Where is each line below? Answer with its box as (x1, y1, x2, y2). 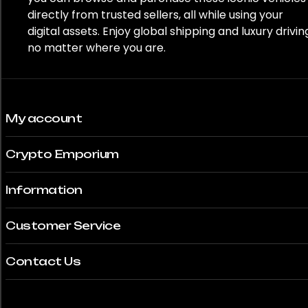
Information (5, 182, 82, 197)
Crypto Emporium (5, 146, 119, 161)
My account (5, 111, 82, 125)
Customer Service (5, 218, 120, 232)
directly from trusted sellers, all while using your (27, 6, 283, 23)
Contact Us (5, 254, 80, 268)
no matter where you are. (27, 39, 166, 56)
